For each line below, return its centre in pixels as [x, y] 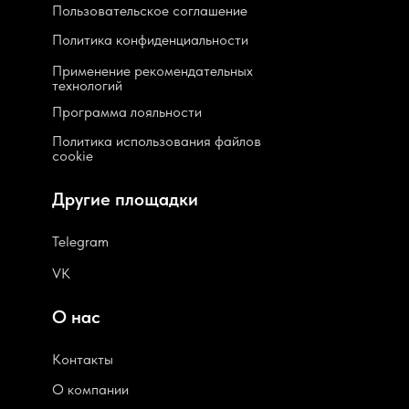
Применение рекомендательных [152, 70]
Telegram [80, 241]
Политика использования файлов [157, 141]
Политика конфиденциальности [150, 39]
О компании [90, 389]
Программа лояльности [127, 111]
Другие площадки [125, 199]
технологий [87, 85]
